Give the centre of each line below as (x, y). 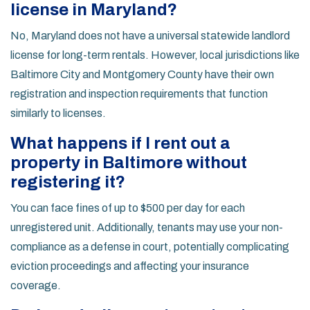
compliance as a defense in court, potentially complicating (150, 247)
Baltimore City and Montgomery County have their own (142, 75)
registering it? (68, 182)
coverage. (36, 286)
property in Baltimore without (129, 163)
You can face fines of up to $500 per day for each (128, 208)
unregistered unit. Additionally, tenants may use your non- (147, 228)
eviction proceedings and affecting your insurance (130, 266)
